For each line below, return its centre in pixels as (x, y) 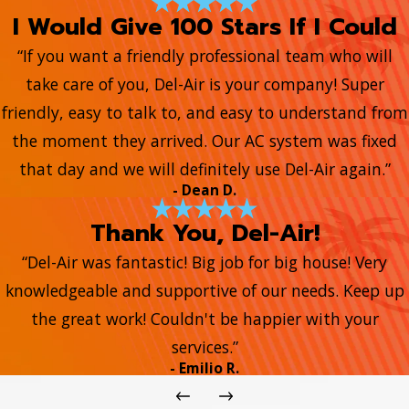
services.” (204, 346)
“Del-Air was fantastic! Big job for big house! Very (204, 262)
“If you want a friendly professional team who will (204, 56)
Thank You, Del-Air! (204, 233)
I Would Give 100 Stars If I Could (204, 27)
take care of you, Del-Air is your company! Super (204, 84)
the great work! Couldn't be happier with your (204, 318)
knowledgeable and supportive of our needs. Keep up (204, 290)
